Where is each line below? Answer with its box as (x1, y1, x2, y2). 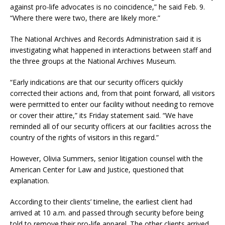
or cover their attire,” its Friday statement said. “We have (10, 110, 193, 121)
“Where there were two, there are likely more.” (10, 13, 160, 23)
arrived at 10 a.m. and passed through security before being (10, 208, 203, 218)
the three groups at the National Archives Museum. (10, 56, 176, 66)
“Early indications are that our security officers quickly (10, 77, 183, 87)
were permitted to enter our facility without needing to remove (10, 99, 214, 109)
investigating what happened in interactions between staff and (10, 45, 211, 55)
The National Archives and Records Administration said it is (10, 34, 201, 44)
